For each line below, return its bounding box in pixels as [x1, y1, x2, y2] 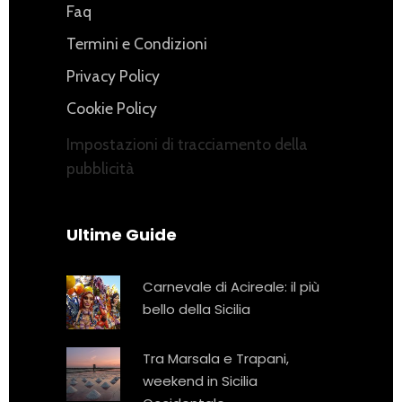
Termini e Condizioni [66, 34, 207, 54]
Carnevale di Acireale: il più [143, 277, 319, 297]
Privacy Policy [66, 66, 160, 86]
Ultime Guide [66, 223, 177, 247]
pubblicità [66, 159, 135, 179]
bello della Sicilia [143, 300, 250, 319]
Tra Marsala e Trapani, [143, 349, 289, 369]
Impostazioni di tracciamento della [66, 135, 308, 154]
